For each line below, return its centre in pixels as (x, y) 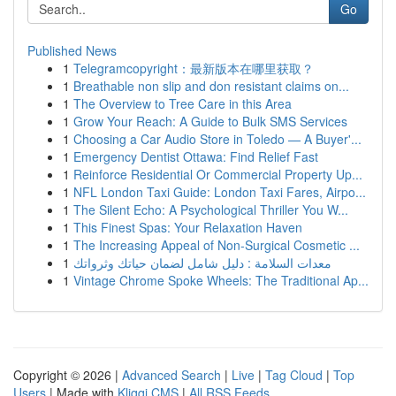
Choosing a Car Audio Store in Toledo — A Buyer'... (217, 139)
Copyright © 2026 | (68, 375)
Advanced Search (171, 375)
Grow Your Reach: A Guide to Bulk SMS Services (210, 121)
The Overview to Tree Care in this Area (183, 103)
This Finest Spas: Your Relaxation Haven (188, 227)
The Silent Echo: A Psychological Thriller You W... (211, 209)
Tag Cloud (294, 375)
